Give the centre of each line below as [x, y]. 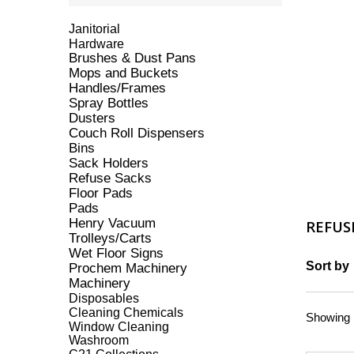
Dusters [92, 118]
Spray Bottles [109, 103]
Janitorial [94, 29]
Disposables [104, 298]
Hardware [96, 43]
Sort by [328, 266]
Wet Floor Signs [116, 253]
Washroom [99, 340]
